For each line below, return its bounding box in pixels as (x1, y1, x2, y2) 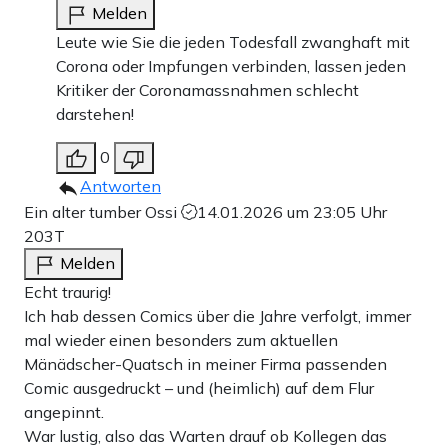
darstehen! (56, 104, 134, 124)
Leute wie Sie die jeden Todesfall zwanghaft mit (56, 32, 410, 52)
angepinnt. (24, 402, 104, 422)
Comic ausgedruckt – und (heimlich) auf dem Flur (24, 378, 374, 398)
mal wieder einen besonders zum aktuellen (24, 330, 338, 350)
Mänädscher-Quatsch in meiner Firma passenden (24, 354, 387, 374)
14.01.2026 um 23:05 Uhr (197, 202, 387, 222)
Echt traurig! (24, 282, 111, 302)
